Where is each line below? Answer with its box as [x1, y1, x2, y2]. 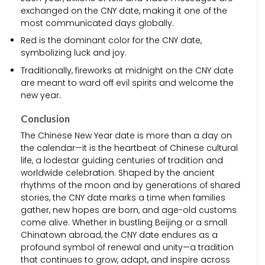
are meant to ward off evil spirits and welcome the [21, 76, 234, 89]
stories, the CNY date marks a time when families [21, 192, 225, 204]
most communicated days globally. [21, 17, 174, 29]
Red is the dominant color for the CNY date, [21, 34, 202, 47]
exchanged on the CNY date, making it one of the [21, 4, 227, 17]
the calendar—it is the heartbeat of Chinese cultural [21, 142, 238, 154]
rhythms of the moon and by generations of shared [21, 179, 240, 192]
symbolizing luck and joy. [21, 47, 127, 59]
